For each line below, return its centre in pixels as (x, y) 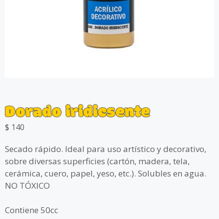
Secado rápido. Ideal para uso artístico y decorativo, (106, 149)
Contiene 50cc (32, 210)
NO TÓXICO (27, 185)
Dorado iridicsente (77, 112)
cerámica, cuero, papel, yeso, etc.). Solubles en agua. (106, 173)
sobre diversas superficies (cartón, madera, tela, (97, 161)
